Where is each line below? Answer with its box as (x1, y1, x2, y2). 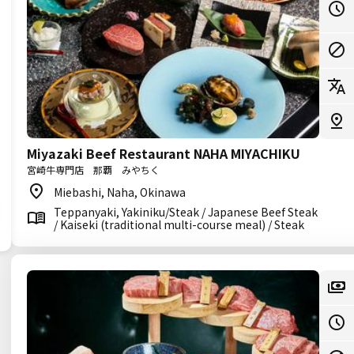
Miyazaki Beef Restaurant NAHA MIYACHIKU (27, 144, 300, 163)
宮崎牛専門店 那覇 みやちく (27, 163, 160, 176)
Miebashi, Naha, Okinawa (54, 184, 186, 200)
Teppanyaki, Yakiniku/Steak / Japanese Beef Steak (54, 204, 318, 220)
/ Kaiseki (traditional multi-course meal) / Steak (54, 217, 304, 232)
